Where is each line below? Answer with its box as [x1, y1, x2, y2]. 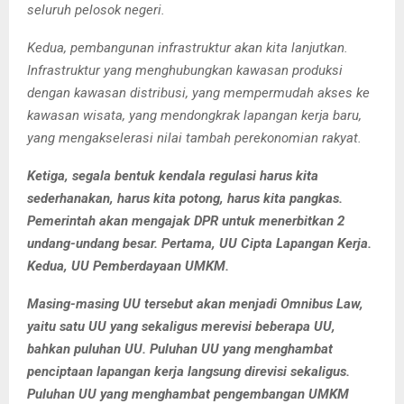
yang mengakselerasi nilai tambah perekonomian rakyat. [27, 129, 362, 146]
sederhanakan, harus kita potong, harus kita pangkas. [27, 189, 343, 207]
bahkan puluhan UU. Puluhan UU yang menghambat [27, 340, 333, 357]
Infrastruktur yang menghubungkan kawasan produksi [27, 61, 343, 78]
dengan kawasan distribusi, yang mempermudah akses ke [27, 84, 370, 101]
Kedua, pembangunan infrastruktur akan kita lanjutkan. [27, 39, 348, 56]
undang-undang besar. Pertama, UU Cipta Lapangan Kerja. [27, 234, 372, 252]
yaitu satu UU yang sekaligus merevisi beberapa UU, [27, 317, 335, 335]
